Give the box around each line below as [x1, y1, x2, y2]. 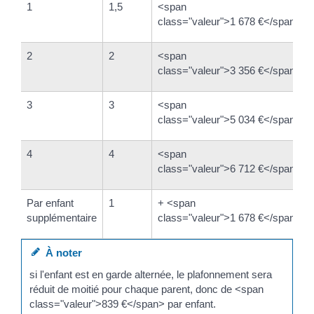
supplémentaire [27, 211, 97, 224]
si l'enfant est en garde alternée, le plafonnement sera [29, 268, 273, 280]
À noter [40, 246, 83, 259]
